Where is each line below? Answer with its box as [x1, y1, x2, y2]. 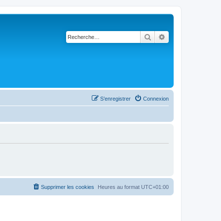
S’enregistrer [100, 96, 131, 102]
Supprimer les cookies [41, 184, 94, 190]
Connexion [143, 96, 169, 102]
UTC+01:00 [141, 184, 169, 190]
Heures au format [98, 184, 141, 190]
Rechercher [151, 32, 185, 41]
